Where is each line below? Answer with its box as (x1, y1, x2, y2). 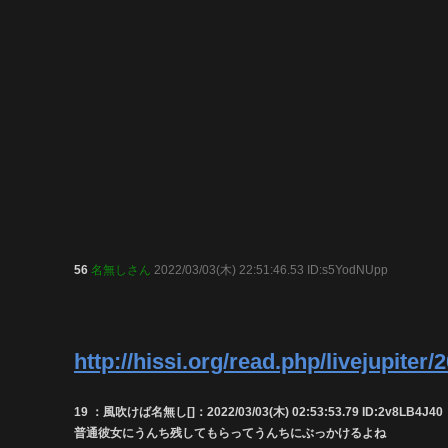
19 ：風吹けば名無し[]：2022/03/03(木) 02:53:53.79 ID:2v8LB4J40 (74, 405, 443, 420)
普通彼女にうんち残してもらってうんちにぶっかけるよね (74, 426, 386, 441)
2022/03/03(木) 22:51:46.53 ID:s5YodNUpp (151, 262, 388, 277)
